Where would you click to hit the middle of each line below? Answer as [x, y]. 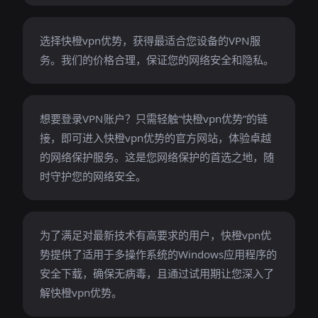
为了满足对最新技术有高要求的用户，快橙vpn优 [155, 235]
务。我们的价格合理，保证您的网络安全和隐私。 [157, 60]
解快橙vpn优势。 [81, 292]
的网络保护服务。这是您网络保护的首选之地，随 [157, 157]
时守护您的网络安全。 [93, 176]
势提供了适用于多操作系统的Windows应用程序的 [158, 254]
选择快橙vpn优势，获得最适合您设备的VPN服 [150, 40]
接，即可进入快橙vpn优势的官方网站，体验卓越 [155, 138]
